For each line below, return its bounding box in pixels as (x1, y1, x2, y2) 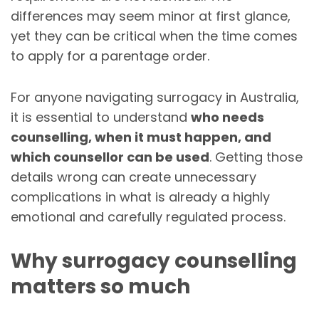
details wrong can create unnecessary (11, 167, 256, 186)
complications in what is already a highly (11, 187, 270, 206)
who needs (191, 108, 264, 126)
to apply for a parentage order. (11, 46, 209, 65)
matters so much (11, 272, 190, 300)
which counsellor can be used (11, 147, 209, 166)
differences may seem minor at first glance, (11, 6, 291, 25)
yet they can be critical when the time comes (11, 26, 298, 45)
